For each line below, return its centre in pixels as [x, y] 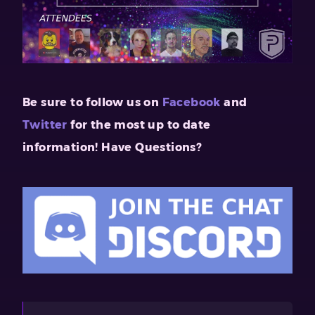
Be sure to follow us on [92, 103]
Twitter [45, 125]
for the [91, 125]
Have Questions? [152, 148]
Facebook [191, 103]
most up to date [162, 125]
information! [60, 148]
